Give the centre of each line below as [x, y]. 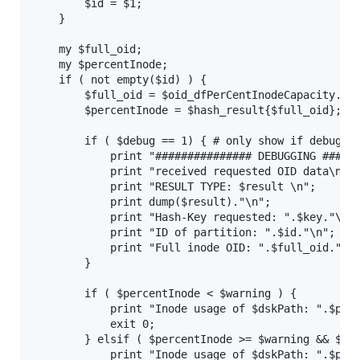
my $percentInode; [100, 64]
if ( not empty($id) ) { [120, 80]
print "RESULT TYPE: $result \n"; [174, 186]
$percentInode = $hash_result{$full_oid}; [187, 110]
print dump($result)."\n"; [152, 202]
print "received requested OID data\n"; [194, 171]
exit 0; [94, 324]
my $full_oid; [88, 49]
